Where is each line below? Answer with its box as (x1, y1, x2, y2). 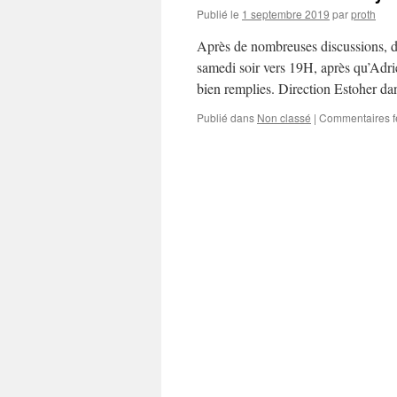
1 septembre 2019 (242, 6, 330, 21)
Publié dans (197, 110, 254, 125)
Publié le (197, 6, 239, 21)
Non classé (257, 110, 311, 125)
